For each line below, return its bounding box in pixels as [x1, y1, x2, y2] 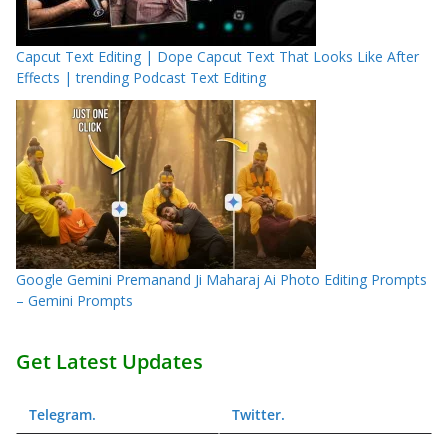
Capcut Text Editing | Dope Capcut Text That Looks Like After [16, 47, 419, 67]
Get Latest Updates [16, 348, 203, 376]
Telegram [29, 405, 92, 425]
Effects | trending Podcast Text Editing [16, 68, 266, 88]
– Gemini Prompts [16, 291, 133, 311]
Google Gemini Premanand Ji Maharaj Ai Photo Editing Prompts [16, 270, 427, 290]
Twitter [232, 405, 281, 425]
